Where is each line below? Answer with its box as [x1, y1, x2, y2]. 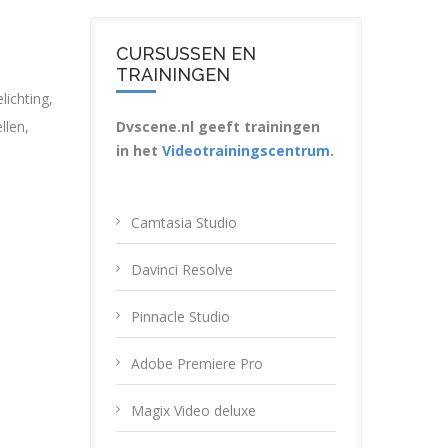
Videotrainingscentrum [162, 141, 330, 160]
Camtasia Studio [131, 213, 237, 232]
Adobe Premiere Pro [131, 354, 263, 373]
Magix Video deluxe [131, 401, 256, 420]
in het [116, 141, 162, 160]
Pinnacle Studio [131, 307, 230, 326]
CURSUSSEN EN [116, 43, 256, 64]
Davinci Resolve [131, 260, 233, 279]
